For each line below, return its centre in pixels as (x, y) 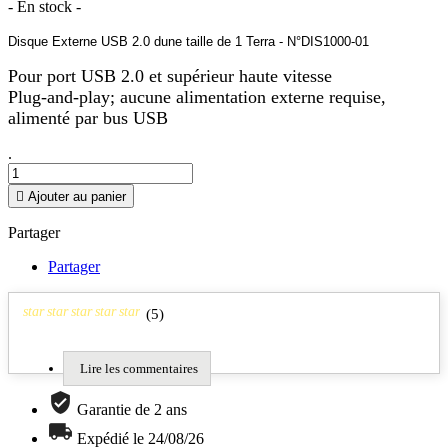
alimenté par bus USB (88, 118)
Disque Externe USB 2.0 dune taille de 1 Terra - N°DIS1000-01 (188, 42)
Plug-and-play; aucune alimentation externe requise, (197, 97)
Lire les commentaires (139, 369)
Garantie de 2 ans (132, 410)
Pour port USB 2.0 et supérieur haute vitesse (170, 76)
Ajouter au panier (77, 197)
